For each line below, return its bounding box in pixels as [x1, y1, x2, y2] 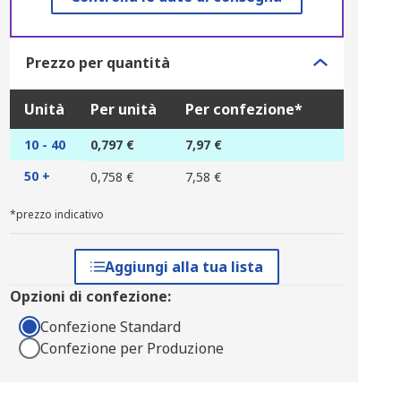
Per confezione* [184, 99, 303, 119]
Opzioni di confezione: [9, 286, 171, 306]
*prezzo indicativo [9, 207, 104, 222]
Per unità [90, 99, 157, 119]
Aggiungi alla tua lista [104, 257, 263, 277]
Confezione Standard [39, 317, 181, 337]
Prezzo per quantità [25, 53, 170, 73]
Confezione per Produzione [39, 338, 224, 358]
